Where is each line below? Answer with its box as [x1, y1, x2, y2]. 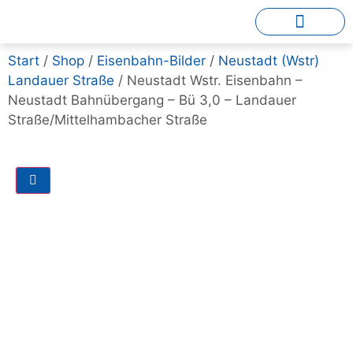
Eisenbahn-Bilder [97, 53, 206, 69]
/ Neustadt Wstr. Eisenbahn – [114, 72, 303, 88]
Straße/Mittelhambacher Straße [8, 112, 207, 128]
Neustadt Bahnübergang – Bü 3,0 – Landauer [8, 92, 296, 108]
